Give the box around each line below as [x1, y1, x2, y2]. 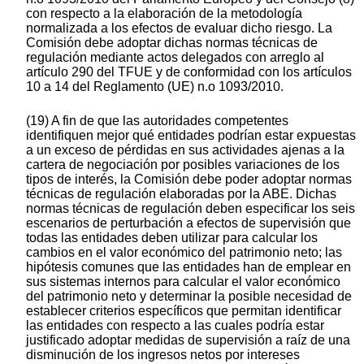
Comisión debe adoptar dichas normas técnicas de [26, 36, 318, 50]
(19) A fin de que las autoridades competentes [26, 114, 288, 128]
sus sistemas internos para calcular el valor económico [26, 275, 340, 289]
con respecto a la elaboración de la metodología [26, 6, 302, 21]
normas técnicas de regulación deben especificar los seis [26, 201, 355, 216]
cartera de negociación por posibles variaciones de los [26, 158, 340, 172]
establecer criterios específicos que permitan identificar [26, 304, 341, 318]
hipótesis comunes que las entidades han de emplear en [26, 260, 351, 275]
